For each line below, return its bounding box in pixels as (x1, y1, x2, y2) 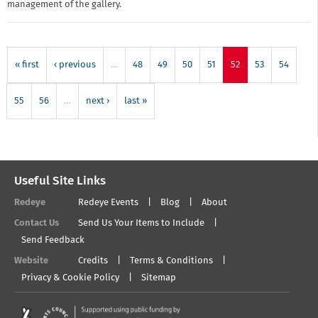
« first (15, 60, 39, 70)
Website (14, 256, 48, 265)
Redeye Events (78, 197, 138, 207)
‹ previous (54, 60, 96, 70)
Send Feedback (21, 235, 84, 245)
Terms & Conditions (130, 256, 213, 265)
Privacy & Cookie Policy (21, 273, 119, 283)
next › (86, 96, 109, 106)
